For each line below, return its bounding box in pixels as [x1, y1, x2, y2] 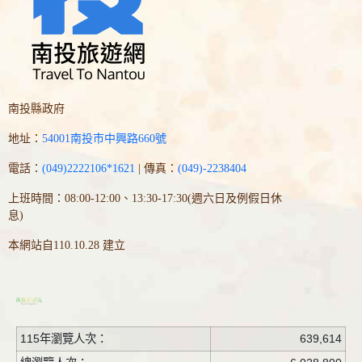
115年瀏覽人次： [20, 332, 107, 346]
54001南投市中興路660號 [42, 133, 166, 145]
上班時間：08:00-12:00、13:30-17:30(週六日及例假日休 [8, 192, 282, 205]
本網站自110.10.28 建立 [8, 239, 125, 252]
